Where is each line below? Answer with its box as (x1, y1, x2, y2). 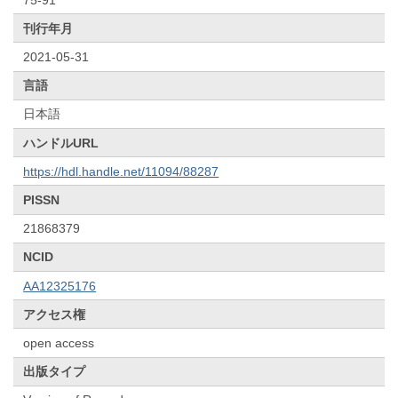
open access (23, 335, 95, 350)
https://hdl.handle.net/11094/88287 (23, 163, 219, 179)
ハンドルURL (23, 135, 99, 150)
